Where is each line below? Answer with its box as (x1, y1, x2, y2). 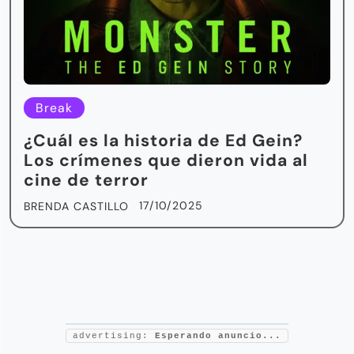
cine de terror (24, 168, 149, 191)
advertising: (73, 330, 155, 341)
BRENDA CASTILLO (24, 198, 129, 213)
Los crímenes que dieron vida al (24, 149, 308, 171)
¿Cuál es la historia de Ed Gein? (24, 129, 303, 152)
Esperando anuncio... (155, 330, 281, 341)
